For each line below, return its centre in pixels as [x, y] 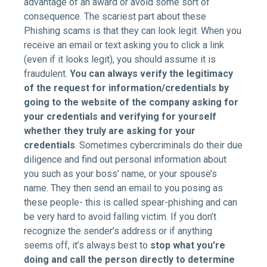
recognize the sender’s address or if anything [118, 231]
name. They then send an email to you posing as [123, 188]
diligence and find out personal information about [125, 159]
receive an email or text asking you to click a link [124, 45]
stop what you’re [188, 245]
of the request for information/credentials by [126, 88]
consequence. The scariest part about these [115, 16]
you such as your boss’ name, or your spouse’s [120, 173]
